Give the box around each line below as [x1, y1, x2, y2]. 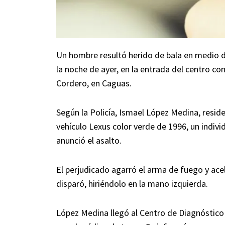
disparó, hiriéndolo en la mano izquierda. [56, 178, 208, 190]
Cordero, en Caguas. [56, 77, 132, 89]
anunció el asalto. [56, 135, 122, 147]
